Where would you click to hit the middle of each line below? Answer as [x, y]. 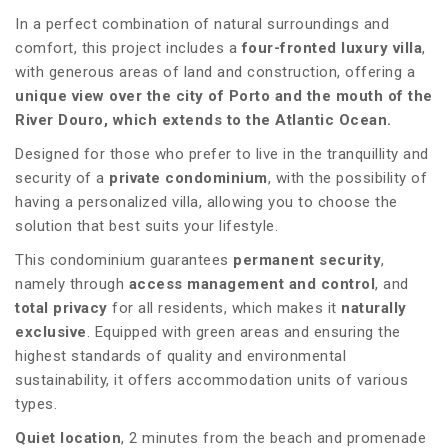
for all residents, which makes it [224, 308]
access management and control [251, 284]
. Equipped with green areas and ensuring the [243, 332]
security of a [62, 178]
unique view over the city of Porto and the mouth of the [224, 96]
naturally [374, 308]
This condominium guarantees [124, 260]
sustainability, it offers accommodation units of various [211, 380]
